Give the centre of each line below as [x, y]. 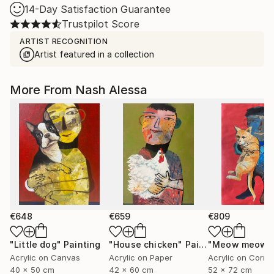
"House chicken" [146, 244]
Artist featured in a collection [94, 54]
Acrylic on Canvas [45, 257]
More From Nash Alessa [79, 90]
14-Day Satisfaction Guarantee [98, 9]
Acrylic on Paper [141, 257]
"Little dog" [35, 244]
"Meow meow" [240, 244]
